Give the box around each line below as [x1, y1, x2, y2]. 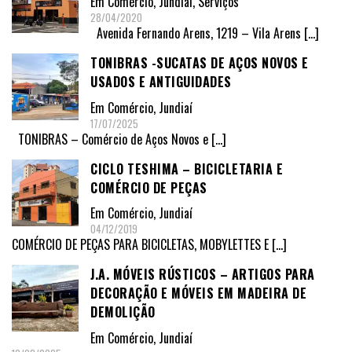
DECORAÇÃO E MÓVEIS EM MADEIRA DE [90, 284, 306, 303]
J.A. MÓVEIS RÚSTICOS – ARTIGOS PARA [90, 265, 315, 284]
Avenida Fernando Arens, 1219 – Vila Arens [90, 23, 304, 42]
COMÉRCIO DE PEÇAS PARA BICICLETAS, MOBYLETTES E [12, 235, 272, 255]
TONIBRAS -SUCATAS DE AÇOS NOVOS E [90, 53, 309, 72]
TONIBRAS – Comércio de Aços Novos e [12, 129, 211, 148]
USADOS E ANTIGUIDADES [90, 71, 232, 91]
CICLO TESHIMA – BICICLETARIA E [90, 159, 283, 178]
